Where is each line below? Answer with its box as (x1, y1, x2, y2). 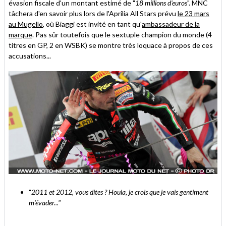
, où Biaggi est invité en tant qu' (43, 20, 142, 28)
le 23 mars (178, 9, 209, 18)
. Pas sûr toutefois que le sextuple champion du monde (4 (32, 30, 212, 39)
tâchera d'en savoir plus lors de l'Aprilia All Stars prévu (9, 9, 178, 18)
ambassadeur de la (142, 20, 200, 28)
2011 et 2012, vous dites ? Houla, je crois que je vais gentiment (31, 187, 208, 196)
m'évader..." (29, 198, 61, 207)
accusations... (9, 51, 51, 60)
